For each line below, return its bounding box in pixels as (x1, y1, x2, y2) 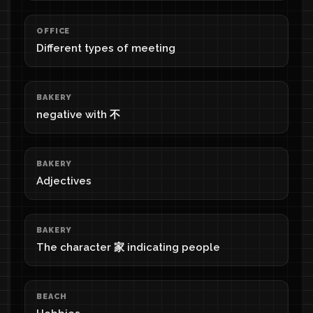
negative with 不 (36, 108, 120, 121)
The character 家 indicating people (36, 241, 220, 254)
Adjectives (36, 175, 92, 187)
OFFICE (36, 27, 71, 36)
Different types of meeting (36, 42, 175, 54)
